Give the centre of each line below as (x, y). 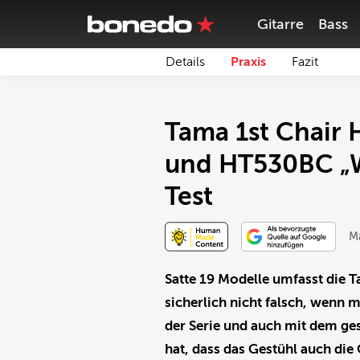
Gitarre (281, 24)
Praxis (248, 62)
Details (185, 62)
